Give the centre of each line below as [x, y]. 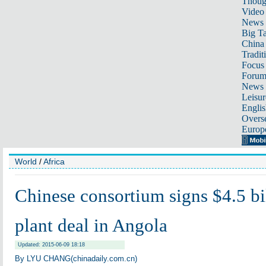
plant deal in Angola [91, 225]
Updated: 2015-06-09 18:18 [51, 245]
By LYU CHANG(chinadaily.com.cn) [76, 259]
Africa [54, 161]
